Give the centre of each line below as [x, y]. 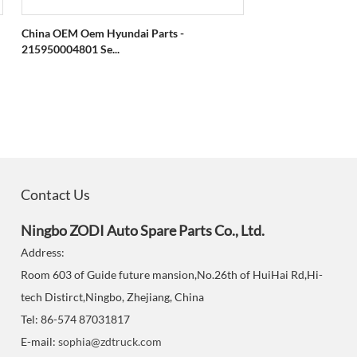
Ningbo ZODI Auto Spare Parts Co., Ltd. [143, 230]
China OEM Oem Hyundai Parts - [103, 33]
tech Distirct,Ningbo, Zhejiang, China [112, 297]
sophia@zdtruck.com [110, 341]
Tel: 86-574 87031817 [75, 319]
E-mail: [39, 341]
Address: [43, 252]
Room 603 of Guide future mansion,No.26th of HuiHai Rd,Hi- [172, 275]
